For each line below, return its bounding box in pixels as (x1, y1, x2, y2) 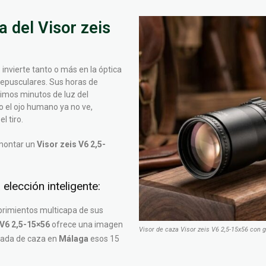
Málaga (59, 234, 88, 243)
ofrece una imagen (50, 220, 123, 229)
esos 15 (88, 234, 119, 243)
